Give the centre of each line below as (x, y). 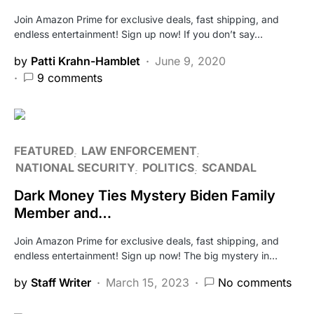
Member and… (63, 213)
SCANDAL (229, 167)
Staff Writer (61, 282)
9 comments (70, 77)
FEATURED (44, 150)
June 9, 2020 (190, 61)
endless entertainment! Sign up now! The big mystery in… (146, 255)
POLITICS (168, 167)
